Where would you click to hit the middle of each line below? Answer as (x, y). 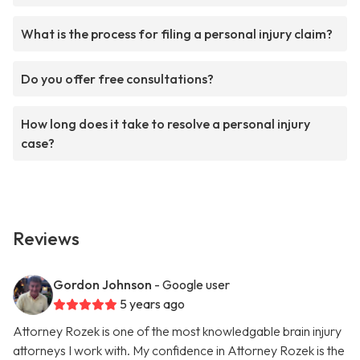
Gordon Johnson (102, 285)
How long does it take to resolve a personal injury (166, 124)
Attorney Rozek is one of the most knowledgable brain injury (177, 331)
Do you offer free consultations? (117, 79)
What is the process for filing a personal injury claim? (177, 34)
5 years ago (152, 304)
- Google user (192, 285)
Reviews (46, 239)
